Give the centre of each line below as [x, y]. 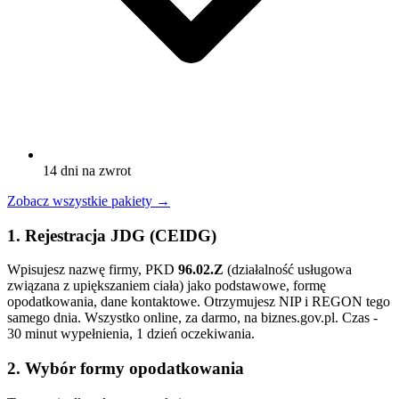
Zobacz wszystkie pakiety [80, 200]
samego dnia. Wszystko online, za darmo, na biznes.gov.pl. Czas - [192, 318]
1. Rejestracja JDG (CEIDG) [112, 235]
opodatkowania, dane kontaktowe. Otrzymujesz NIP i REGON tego [199, 302]
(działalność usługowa [288, 270]
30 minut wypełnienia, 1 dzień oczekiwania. [131, 334]
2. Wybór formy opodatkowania [126, 369]
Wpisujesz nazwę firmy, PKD [93, 270]
